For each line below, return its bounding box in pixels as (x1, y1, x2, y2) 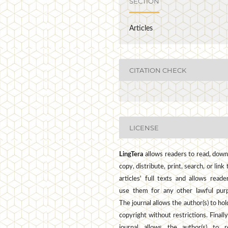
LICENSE (129, 123, 159, 132)
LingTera (119, 151, 144, 158)
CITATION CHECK (129, 66, 187, 74)
